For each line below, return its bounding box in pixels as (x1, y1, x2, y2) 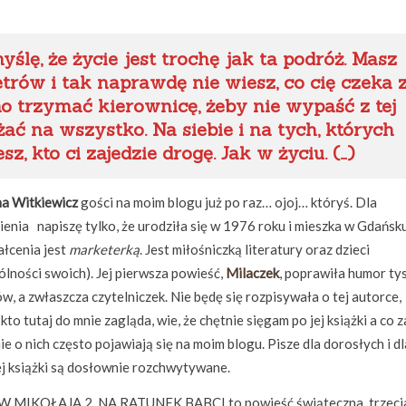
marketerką (69, 241, 140, 257)
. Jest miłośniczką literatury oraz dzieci (140, 241, 370, 257)
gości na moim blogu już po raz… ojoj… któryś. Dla (78, 194, 377, 210)
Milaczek (226, 265, 279, 281)
